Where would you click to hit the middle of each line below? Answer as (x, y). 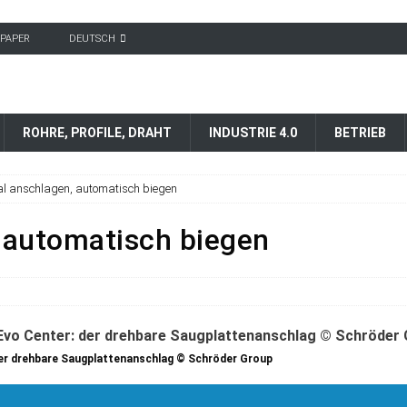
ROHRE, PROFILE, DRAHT (97, 133)
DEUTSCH (93, 39)
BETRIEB (360, 133)
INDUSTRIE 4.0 (253, 133)
